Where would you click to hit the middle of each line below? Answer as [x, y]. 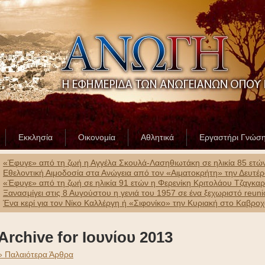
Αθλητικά [157, 137]
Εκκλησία [35, 137]
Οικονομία [97, 137]
